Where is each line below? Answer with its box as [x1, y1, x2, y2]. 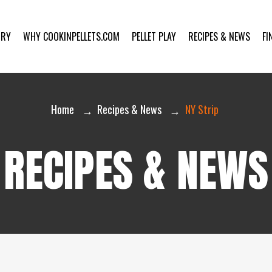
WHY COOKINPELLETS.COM [23, 29, 120, 44]
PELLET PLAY [132, 29, 177, 44]
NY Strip [185, 101, 219, 118]
